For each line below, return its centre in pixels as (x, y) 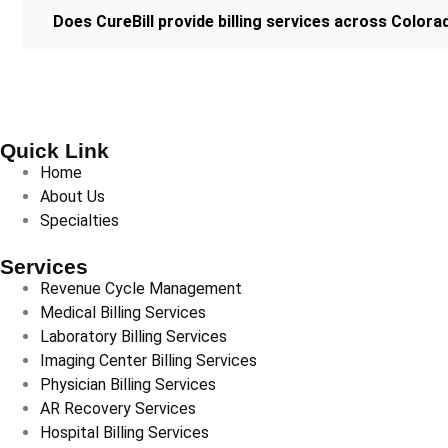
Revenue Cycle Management (141, 289)
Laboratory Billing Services (133, 337)
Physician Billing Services (128, 385)
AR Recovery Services (118, 409)
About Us (72, 197)
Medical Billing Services (123, 313)
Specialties (79, 221)
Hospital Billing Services (124, 433)
